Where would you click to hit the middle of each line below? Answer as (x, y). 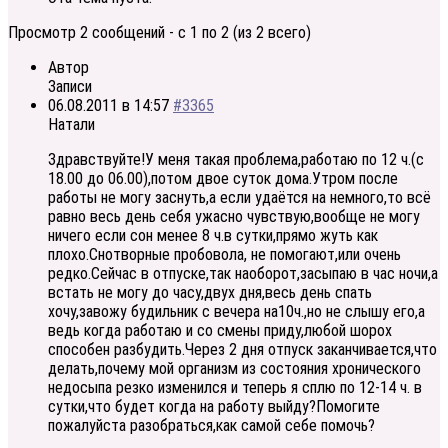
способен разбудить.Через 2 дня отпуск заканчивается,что (242, 350)
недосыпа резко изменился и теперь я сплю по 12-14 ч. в (235, 388)
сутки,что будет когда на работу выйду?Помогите (214, 407)
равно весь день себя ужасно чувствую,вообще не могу (234, 217)
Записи (70, 87)
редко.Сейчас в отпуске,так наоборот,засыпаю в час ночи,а (243, 274)
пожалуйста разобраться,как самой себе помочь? (211, 426)
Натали (71, 125)
